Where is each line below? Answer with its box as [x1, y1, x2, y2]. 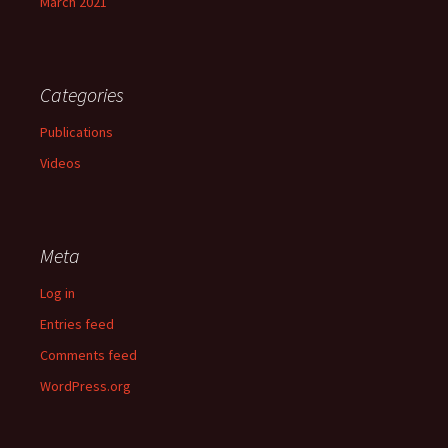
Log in [40, 284, 75, 302]
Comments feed [40, 346, 137, 364]
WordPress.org [40, 377, 131, 395]
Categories [40, 82, 124, 107]
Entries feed [40, 315, 114, 333]
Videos [40, 154, 81, 172]
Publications [40, 123, 113, 141]
